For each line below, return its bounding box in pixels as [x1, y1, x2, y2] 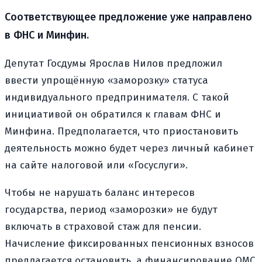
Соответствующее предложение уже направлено [5, 10, 252, 23]
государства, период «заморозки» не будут [5, 203, 218, 216]
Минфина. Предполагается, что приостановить [5, 125, 238, 137]
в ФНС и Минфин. [5, 28, 89, 42]
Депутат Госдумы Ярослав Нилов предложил [5, 57, 222, 70]
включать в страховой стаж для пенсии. [5, 220, 201, 233]
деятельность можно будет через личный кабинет [5, 142, 254, 154]
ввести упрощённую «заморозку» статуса [5, 74, 208, 87]
